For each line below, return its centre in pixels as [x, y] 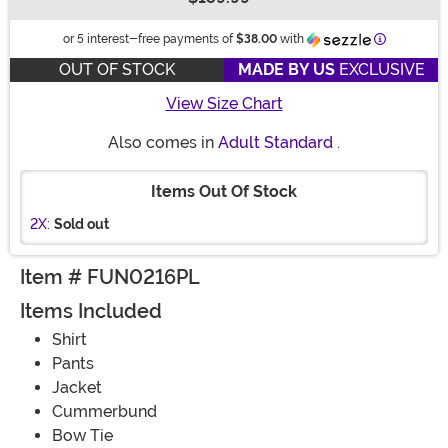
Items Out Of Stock [224, 192]
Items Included [91, 311]
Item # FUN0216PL [110, 277]
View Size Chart [224, 104]
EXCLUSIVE [379, 70]
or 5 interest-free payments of [149, 39]
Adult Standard [275, 143]
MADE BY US [286, 70]
